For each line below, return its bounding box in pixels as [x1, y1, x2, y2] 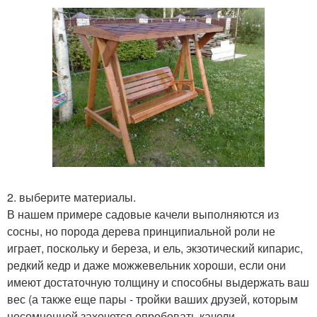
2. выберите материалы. [7, 189, 136, 206]
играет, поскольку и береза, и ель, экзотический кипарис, [7, 240, 303, 257]
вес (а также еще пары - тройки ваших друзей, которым [7, 291, 298, 308]
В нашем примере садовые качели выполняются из [7, 206, 279, 223]
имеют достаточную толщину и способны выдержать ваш [7, 274, 309, 291]
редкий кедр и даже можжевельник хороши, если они [7, 257, 286, 274]
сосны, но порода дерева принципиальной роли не [7, 223, 275, 240]
